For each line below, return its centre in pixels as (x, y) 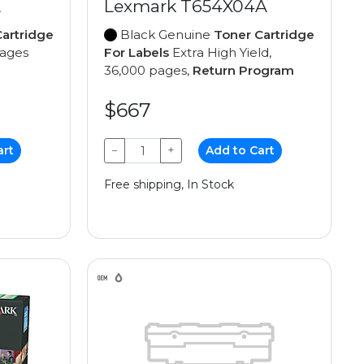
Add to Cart (240, 151)
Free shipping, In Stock (169, 185)
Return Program (243, 71)
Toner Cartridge (264, 35)
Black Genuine (165, 35)
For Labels (136, 53)
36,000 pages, (148, 71)
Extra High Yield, (220, 53)
